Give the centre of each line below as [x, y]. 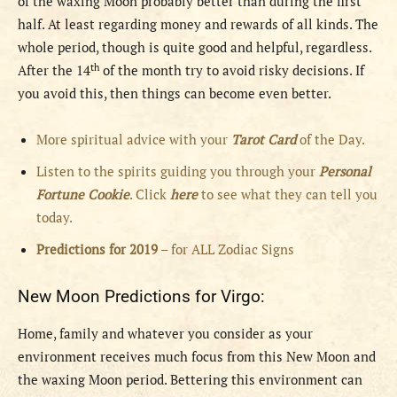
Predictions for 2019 [97, 249]
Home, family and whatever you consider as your [165, 334]
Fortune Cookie [83, 195]
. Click [150, 195]
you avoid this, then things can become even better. [175, 93]
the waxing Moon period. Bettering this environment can [190, 380]
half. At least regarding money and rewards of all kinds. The [198, 24]
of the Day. [332, 140]
